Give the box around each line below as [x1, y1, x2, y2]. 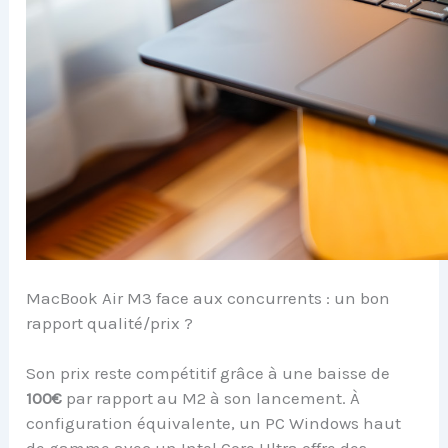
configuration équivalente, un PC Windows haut [26, 413, 402, 434]
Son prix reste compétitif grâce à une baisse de [26, 363, 391, 384]
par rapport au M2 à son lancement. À [62, 388, 361, 409]
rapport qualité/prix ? [26, 312, 194, 333]
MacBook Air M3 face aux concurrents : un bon [26, 287, 391, 308]
